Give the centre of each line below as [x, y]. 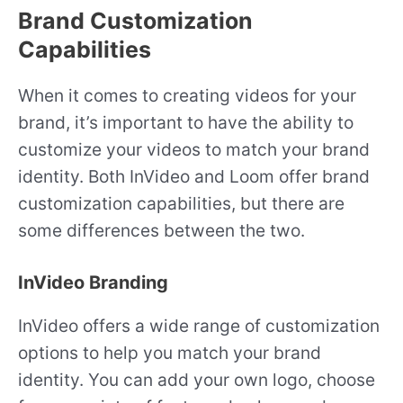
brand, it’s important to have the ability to [186, 122]
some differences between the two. [161, 230]
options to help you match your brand [170, 353]
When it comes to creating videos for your [187, 95]
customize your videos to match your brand [194, 149]
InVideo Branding [93, 283]
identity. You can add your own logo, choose [197, 380]
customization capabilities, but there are [181, 203]
